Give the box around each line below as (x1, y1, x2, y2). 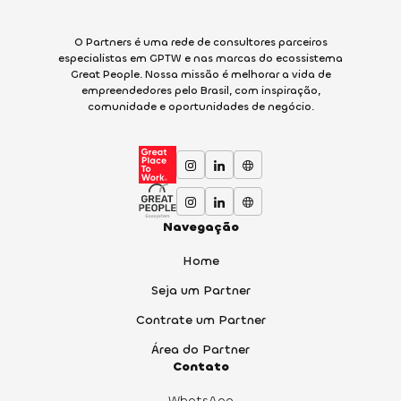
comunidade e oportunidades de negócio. (87, 99, 314, 115)
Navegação (162, 218, 239, 236)
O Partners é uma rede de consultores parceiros (73, 35, 328, 50)
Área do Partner (151, 341, 250, 359)
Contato (172, 358, 229, 376)
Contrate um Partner (135, 311, 266, 329)
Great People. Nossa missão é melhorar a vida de (70, 67, 331, 82)
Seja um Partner (150, 282, 251, 300)
